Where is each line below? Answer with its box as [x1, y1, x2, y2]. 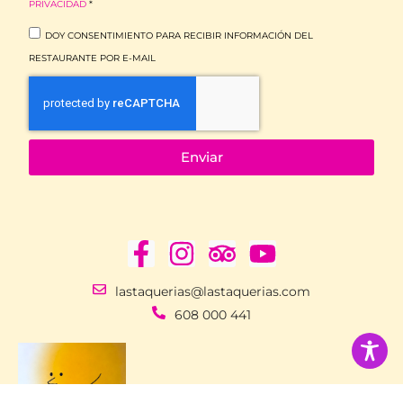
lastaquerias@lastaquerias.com [114, 282, 310, 300]
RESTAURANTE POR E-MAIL [29, 51, 156, 64]
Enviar [180, 148, 223, 166]
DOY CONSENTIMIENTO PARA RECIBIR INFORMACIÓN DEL [45, 29, 313, 41]
